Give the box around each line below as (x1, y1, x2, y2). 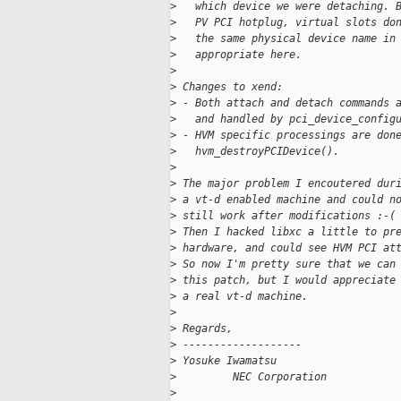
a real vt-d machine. (176, 290, 308, 303)
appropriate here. (176, 48, 302, 62)
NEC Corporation (176, 371, 327, 384)
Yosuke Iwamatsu (176, 354, 277, 368)
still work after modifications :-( (176, 209, 396, 223)
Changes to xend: (176, 81, 283, 94)
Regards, (176, 322, 233, 336)
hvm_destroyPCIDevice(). (176, 145, 339, 158)
